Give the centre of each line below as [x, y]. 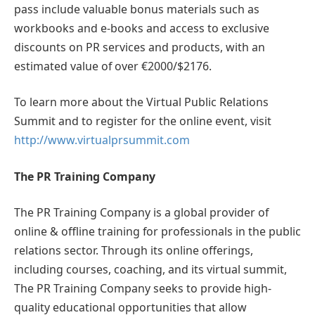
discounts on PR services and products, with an [140, 47]
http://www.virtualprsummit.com [102, 140]
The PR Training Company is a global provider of [141, 213]
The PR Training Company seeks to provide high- [143, 289]
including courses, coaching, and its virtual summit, [150, 270]
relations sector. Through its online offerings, [134, 251]
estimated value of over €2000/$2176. [113, 66]
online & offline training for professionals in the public [157, 232]
